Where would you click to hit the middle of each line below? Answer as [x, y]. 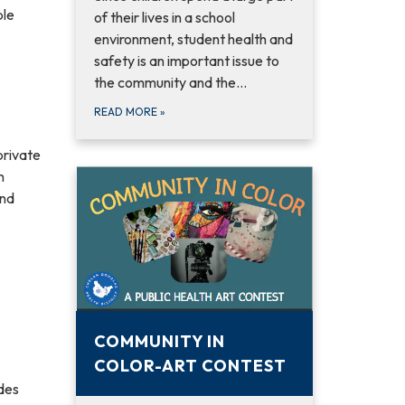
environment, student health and [193, 39]
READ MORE [127, 112]
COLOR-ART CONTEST [190, 366]
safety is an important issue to [186, 61]
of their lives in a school [164, 17]
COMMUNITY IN [159, 342]
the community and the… [170, 82]
